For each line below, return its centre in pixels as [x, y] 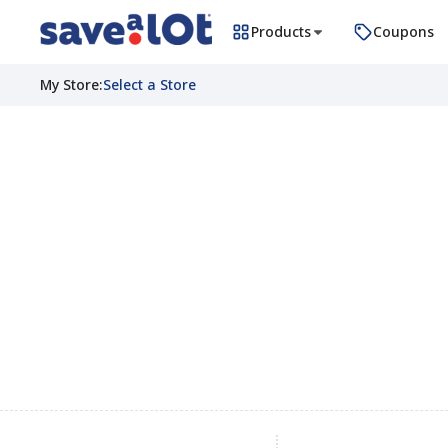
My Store [69, 84]
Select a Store [149, 84]
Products [281, 31]
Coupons [403, 31]
